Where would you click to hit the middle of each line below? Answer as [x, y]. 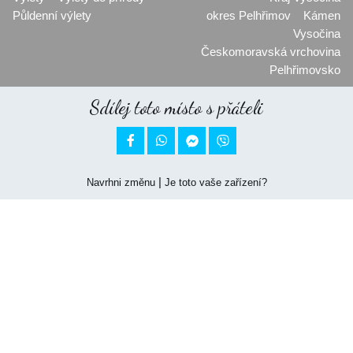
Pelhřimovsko [305, 70]
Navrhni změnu [121, 182]
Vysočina [317, 33]
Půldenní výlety [52, 15]
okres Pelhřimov [249, 15]
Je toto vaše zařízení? [216, 182]
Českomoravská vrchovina [271, 52]
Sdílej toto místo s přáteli [176, 108]
